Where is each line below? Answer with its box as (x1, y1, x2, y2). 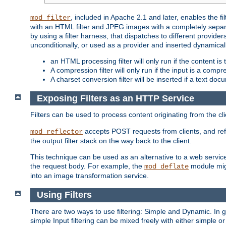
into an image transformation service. (30, 172, 149, 180)
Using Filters (36, 190, 92, 200)
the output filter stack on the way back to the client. (30, 137, 192, 145)
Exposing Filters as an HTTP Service (36, 93, 194, 103)
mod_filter (30, 14, 71, 22)
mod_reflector (30, 128, 83, 136)
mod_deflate (144, 162, 189, 171)
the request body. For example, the (30, 162, 144, 171)
